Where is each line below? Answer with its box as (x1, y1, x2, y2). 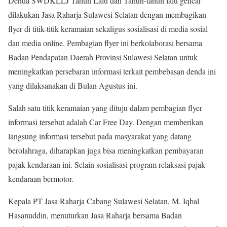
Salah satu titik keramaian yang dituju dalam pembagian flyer (8, 102, 202, 113)
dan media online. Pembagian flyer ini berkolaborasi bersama (8, 37, 202, 49)
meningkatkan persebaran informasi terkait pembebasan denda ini (8, 66, 216, 77)
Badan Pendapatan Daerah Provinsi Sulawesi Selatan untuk (8, 52, 198, 63)
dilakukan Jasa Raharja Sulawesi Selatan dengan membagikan (8, 9, 206, 20)
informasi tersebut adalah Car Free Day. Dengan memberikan (8, 117, 203, 128)
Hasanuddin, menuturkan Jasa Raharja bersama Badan (8, 210, 182, 221)
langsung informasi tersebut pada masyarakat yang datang (8, 131, 192, 142)
